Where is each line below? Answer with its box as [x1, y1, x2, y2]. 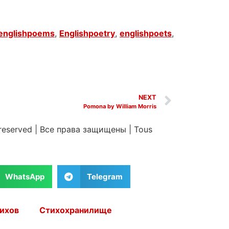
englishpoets [120, 28, 172, 38]
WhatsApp [5, 171, 44, 181]
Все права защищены [40, 124, 129, 134]
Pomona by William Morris [83, 102, 156, 110]
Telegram [87, 171, 123, 181]
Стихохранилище [39, 205, 112, 216]
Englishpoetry [59, 28, 115, 38]
